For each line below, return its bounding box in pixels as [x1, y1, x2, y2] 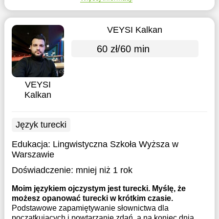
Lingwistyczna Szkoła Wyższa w [52, 139, 178, 149]
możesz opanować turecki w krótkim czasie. [11, 194, 173, 202]
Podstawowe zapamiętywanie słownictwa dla [11, 204, 169, 212]
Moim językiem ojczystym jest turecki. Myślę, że [11, 184, 186, 193]
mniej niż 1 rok [75, 165, 132, 175]
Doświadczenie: [11, 165, 73, 175]
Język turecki [15, 120, 66, 130]
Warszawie [11, 150, 54, 159]
